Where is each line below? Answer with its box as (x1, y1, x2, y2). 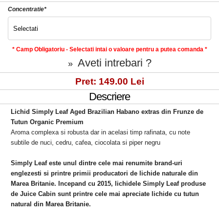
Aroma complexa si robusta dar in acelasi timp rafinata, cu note (11, 128, 191, 136)
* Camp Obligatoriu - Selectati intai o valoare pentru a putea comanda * (12, 46, 207, 53)
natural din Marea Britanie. (11, 200, 91, 208)
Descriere (89, 90, 130, 103)
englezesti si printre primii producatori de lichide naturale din (11, 169, 198, 177)
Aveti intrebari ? (77, 57, 152, 69)
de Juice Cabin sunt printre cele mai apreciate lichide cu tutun (11, 190, 199, 197)
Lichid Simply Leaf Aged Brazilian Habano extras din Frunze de (11, 108, 204, 115)
